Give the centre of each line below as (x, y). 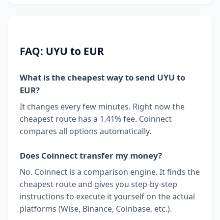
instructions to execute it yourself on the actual (107, 196)
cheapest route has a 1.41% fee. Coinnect (96, 119)
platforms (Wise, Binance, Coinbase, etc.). (96, 208)
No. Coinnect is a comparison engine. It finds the (110, 172)
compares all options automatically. (85, 131)
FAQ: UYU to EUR (62, 51)
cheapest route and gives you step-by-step (98, 184)
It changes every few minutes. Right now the (102, 106)
